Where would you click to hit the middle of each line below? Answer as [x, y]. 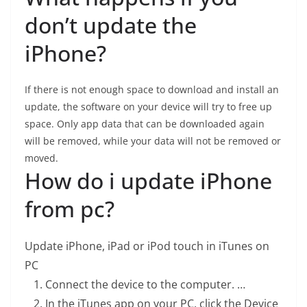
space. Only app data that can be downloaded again [145, 124]
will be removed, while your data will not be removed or [153, 141]
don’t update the [111, 25]
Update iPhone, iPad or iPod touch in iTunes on [147, 246]
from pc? [70, 209]
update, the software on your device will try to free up [148, 107]
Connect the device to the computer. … [145, 284]
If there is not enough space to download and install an [152, 89]
